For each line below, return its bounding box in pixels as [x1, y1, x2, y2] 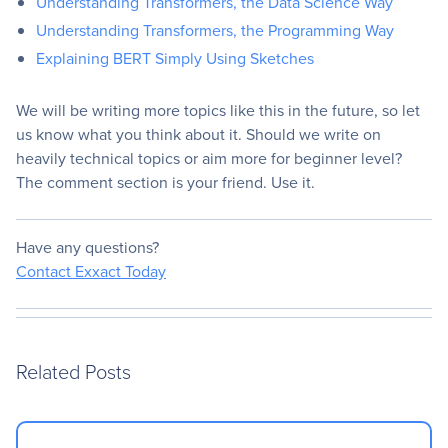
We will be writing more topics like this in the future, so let [16, 99, 420, 123]
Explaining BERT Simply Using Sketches [36, 47, 314, 71]
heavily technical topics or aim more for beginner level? [16, 147, 402, 171]
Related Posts [16, 357, 131, 386]
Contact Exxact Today [16, 260, 166, 284]
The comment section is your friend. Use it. [16, 171, 315, 195]
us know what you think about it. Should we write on [16, 123, 381, 147]
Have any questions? [16, 236, 159, 260]
